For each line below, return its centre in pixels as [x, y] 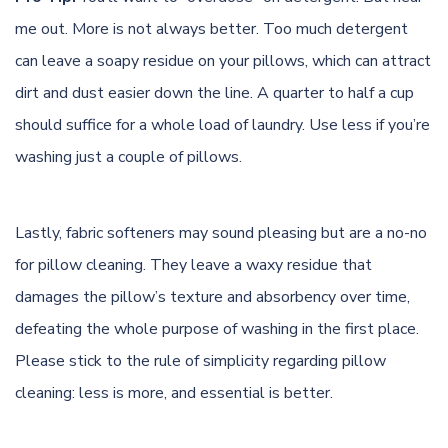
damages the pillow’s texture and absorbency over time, [212, 296]
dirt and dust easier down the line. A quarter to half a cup [214, 92]
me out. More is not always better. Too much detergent [211, 28]
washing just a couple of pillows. [128, 156]
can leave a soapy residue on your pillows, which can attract [223, 60]
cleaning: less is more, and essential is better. [174, 392]
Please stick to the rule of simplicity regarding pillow [200, 360]
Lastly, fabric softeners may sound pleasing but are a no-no [221, 232]
